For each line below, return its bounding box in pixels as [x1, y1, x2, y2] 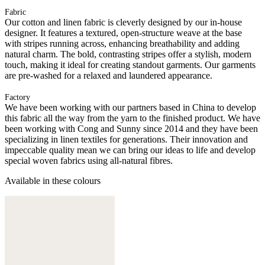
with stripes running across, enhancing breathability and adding [5, 38, 240, 49]
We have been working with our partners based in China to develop [5, 102, 256, 112]
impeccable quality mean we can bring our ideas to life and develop [5, 144, 256, 155]
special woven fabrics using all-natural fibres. [5, 155, 173, 166]
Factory [5, 92, 30, 102]
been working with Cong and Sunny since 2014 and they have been [5, 123, 258, 134]
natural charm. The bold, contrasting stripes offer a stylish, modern [5, 49, 251, 59]
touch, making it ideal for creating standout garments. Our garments [5, 59, 256, 70]
